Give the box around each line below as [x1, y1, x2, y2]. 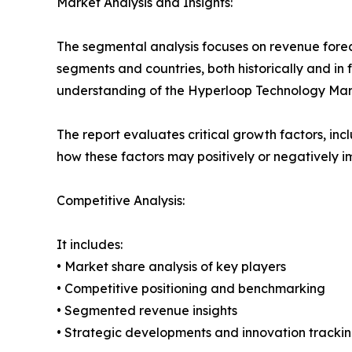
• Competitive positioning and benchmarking [57, 280, 325, 297]
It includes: [57, 236, 123, 253]
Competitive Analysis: [57, 192, 185, 209]
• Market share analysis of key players [57, 258, 286, 275]
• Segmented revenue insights [57, 302, 237, 319]
